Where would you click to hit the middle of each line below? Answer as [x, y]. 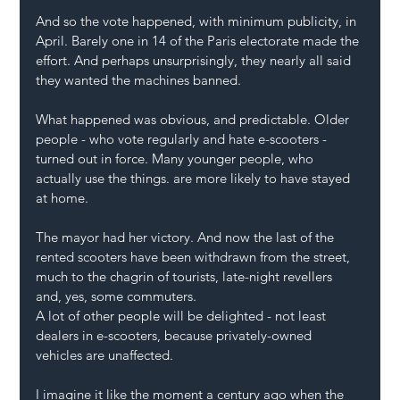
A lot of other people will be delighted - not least [183, 316]
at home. [64, 198]
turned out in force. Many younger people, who [177, 159]
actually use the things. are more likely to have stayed [195, 179]
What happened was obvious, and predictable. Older [195, 120]
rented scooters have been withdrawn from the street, [195, 257]
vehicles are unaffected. [107, 355]
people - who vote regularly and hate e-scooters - [183, 139]
